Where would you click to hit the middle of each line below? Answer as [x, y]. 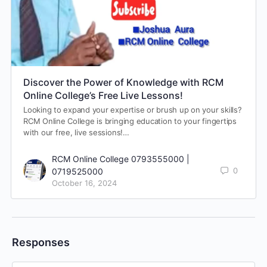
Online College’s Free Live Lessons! [103, 95]
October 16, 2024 [84, 183]
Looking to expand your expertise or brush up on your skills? [133, 109]
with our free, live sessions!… [76, 132]
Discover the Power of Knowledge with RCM [123, 82]
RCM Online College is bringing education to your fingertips [130, 121]
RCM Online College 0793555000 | [121, 159]
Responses [41, 242]
